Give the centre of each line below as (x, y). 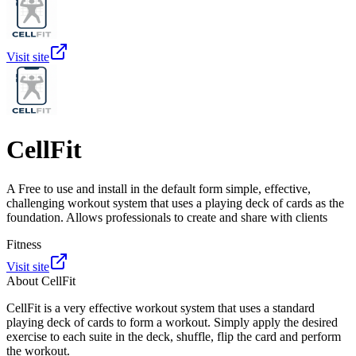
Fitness (24, 244)
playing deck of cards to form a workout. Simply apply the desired (172, 322)
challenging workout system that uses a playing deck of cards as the (175, 203)
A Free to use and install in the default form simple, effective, (159, 188)
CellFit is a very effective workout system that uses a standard (161, 308)
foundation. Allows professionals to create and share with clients (167, 217)
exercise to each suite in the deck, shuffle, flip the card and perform (174, 336)
